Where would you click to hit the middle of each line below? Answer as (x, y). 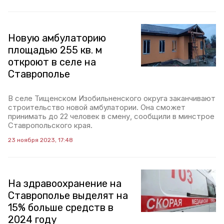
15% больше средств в (61, 208)
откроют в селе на (52, 62)
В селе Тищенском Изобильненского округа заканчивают (112, 98)
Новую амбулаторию (57, 38)
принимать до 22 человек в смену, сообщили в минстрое (111, 116)
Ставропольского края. (50, 125)
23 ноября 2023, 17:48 (40, 140)
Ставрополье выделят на (68, 196)
